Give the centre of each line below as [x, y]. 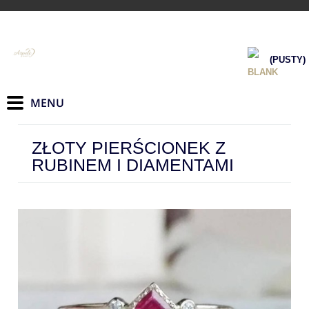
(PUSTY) [288, 60]
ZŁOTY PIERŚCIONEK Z [129, 147]
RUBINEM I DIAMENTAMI [133, 165]
